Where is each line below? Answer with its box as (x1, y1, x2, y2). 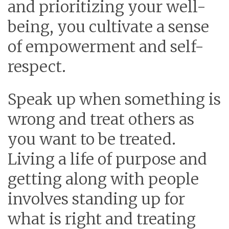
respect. (8, 57, 66, 77)
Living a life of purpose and (8, 149, 207, 169)
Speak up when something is (8, 89, 221, 109)
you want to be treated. (8, 129, 176, 149)
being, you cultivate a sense (8, 17, 209, 37)
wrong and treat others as (8, 109, 194, 129)
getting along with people (8, 169, 199, 189)
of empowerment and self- (8, 37, 204, 57)
